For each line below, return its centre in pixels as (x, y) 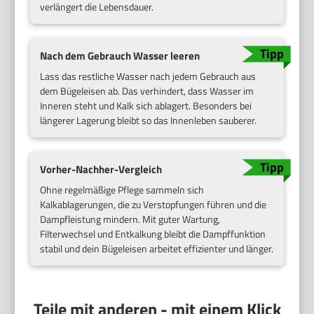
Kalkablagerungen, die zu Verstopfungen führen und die (153, 204)
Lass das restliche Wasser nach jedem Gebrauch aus (148, 76)
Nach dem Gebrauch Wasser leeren (120, 56)
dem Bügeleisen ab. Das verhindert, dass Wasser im (147, 91)
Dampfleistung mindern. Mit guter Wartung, (130, 219)
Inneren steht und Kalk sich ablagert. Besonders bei (146, 106)
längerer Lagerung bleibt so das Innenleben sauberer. (149, 121)
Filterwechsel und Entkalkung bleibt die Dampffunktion (153, 233)
